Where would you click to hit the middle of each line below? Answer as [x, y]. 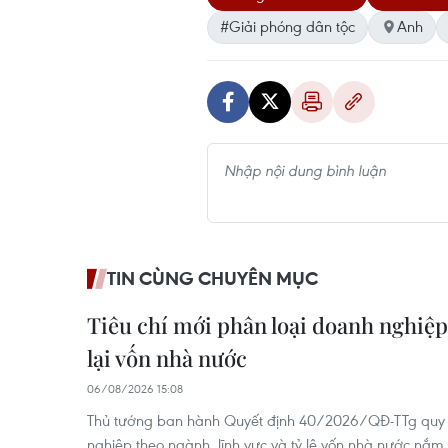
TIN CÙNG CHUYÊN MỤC [212, 278]
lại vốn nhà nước [167, 358]
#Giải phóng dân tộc [287, 26]
